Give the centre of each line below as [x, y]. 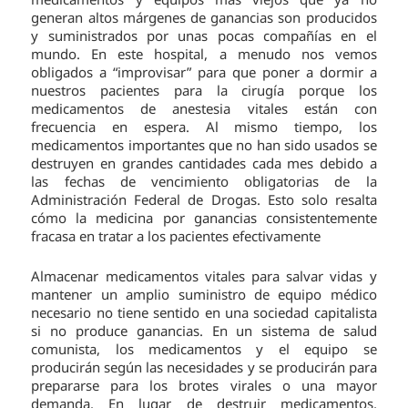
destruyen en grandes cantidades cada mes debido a [204, 163]
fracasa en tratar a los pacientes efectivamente [176, 236]
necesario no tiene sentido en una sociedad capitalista [204, 313]
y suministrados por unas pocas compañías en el [204, 36]
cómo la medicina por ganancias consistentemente [204, 218]
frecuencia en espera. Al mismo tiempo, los [204, 127]
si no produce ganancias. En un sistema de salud [204, 331]
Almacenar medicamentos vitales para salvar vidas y [204, 276]
